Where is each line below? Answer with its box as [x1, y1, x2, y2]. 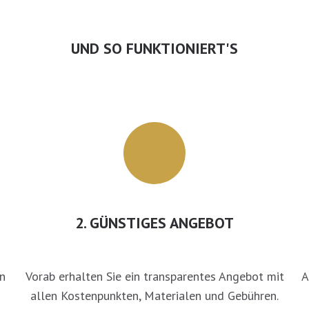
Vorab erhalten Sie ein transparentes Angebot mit [25, 268, 284, 285]
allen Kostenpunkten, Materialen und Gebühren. [30, 288, 279, 304]
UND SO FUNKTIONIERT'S [71, 38, 238, 58]
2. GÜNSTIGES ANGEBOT [75, 213, 234, 233]
